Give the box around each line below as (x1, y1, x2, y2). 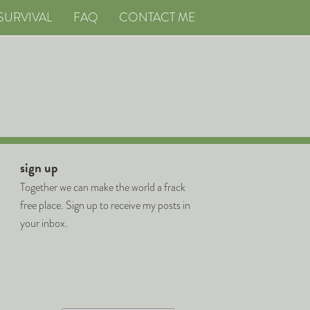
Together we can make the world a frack (20, 179, 185, 195)
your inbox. (20, 215, 68, 231)
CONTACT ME (119, 8, 195, 26)
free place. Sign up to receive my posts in (20, 197, 190, 213)
